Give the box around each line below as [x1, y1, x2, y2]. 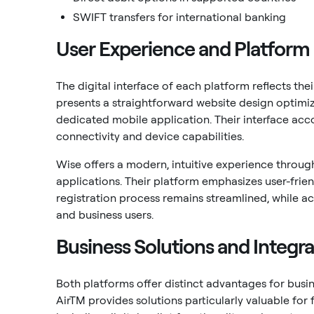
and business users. [56, 208, 153, 221]
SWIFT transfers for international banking [73, 11, 286, 24]
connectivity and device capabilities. [56, 130, 244, 143]
